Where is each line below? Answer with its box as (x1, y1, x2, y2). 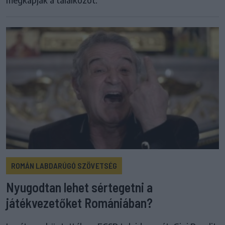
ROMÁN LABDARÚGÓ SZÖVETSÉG (11, 160, 117, 170)
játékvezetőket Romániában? (6, 194, 153, 210)
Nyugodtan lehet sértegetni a (6, 179, 153, 195)
